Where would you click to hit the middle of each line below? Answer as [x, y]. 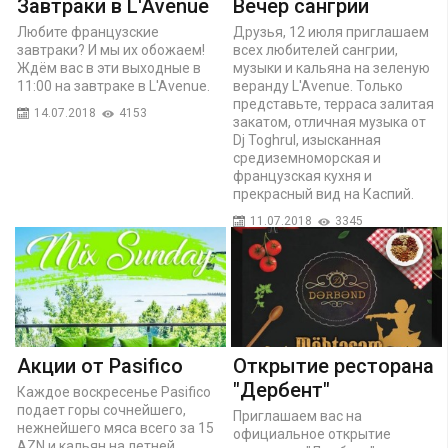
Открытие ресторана [333, 365]
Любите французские [88, 31]
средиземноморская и [307, 157]
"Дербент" [281, 389]
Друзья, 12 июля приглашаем [331, 31]
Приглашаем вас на [297, 415]
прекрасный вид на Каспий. [323, 193]
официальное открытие [312, 433]
